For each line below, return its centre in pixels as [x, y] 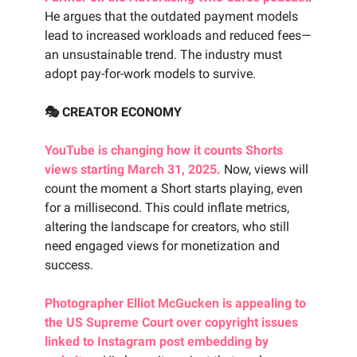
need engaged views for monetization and [162, 246]
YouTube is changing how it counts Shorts [164, 151]
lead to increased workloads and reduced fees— [178, 36]
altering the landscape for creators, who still [167, 227]
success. [69, 265]
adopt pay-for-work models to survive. [150, 74]
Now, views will [265, 170]
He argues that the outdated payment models [171, 17]
